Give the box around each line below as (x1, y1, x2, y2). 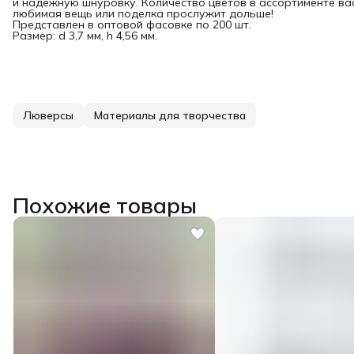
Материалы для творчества (94, 107, 246, 122)
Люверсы (23, 107, 73, 122)
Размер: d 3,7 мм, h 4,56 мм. (13, 28, 157, 43)
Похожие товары (13, 190, 197, 219)
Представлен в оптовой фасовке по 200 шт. (13, 17, 251, 32)
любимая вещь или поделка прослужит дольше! (13, 6, 273, 21)
